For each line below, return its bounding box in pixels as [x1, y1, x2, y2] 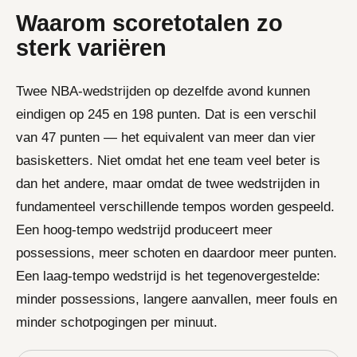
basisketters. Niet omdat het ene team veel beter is [16, 153, 320, 168]
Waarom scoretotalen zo [16, 10, 283, 36]
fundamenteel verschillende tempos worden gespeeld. [16, 199, 335, 214]
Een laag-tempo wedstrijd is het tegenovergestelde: [16, 269, 320, 284]
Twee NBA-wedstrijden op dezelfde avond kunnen [16, 84, 310, 99]
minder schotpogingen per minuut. [16, 315, 218, 330]
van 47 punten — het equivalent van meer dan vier [16, 130, 316, 145]
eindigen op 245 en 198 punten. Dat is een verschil [16, 107, 316, 122]
